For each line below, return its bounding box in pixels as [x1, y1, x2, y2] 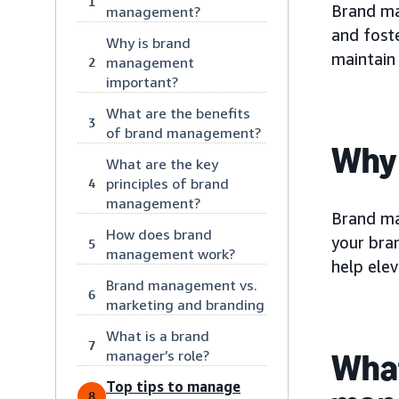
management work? [106, 244, 235, 263]
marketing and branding [106, 295, 265, 313]
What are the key [106, 154, 218, 173]
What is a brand [106, 326, 209, 345]
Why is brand [106, 33, 191, 52]
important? [106, 72, 178, 91]
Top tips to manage [106, 377, 240, 395]
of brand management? [106, 123, 261, 142]
